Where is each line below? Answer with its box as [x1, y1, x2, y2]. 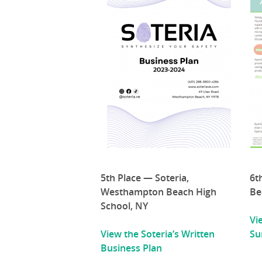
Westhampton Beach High [101, 185, 216, 199]
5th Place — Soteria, [101, 171, 189, 185]
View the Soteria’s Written [101, 227, 215, 241]
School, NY [101, 199, 148, 213]
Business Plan [101, 242, 162, 255]
